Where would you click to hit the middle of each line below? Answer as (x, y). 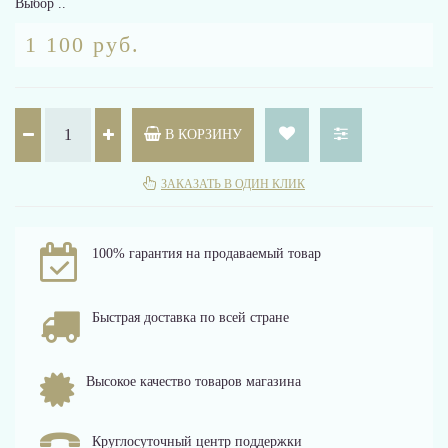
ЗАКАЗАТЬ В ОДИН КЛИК (233, 184)
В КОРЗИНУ (201, 134)
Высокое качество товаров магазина (193, 381)
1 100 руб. (82, 44)
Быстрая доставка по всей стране (190, 317)
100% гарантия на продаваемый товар (206, 253)
